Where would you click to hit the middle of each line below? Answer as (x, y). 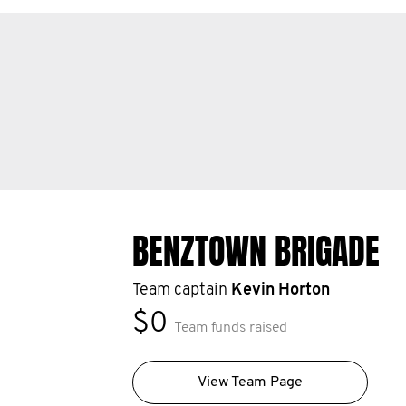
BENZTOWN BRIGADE (256, 252)
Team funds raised (230, 328)
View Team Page (250, 382)
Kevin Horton (280, 290)
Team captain (181, 290)
